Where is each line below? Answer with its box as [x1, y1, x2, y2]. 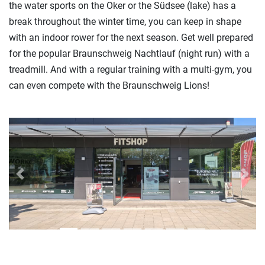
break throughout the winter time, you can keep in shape [9, 15, 241, 27]
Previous [19, 174, 56, 185]
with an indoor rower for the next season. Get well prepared [9, 31, 253, 43]
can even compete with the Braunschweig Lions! [9, 79, 209, 91]
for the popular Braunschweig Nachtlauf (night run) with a [9, 47, 250, 59]
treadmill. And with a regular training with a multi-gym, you [9, 63, 252, 75]
